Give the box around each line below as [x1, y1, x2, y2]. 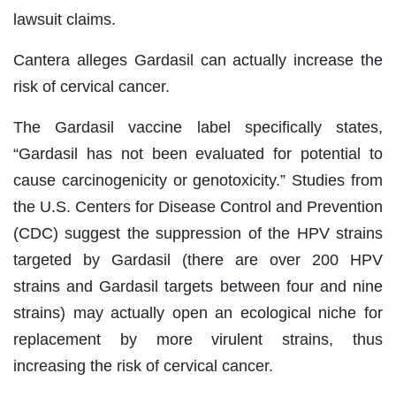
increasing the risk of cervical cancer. [13, 357, 273, 376]
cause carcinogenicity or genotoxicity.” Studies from [13, 171, 383, 190]
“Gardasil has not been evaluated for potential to [13, 145, 383, 164]
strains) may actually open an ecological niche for [13, 304, 383, 323]
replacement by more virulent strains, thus [13, 331, 383, 349]
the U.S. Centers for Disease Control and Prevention [13, 198, 383, 217]
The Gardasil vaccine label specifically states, [13, 118, 383, 137]
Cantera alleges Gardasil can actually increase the [13, 51, 383, 70]
